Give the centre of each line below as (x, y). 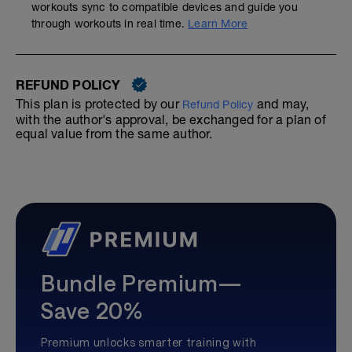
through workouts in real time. (110, 24)
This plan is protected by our (99, 104)
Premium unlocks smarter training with (149, 342)
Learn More (218, 24)
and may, (281, 104)
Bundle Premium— (141, 283)
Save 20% (92, 310)
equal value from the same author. (114, 134)
